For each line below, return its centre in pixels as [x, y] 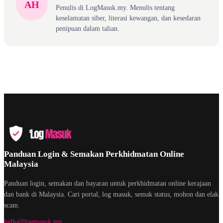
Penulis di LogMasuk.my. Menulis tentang [115, 8]
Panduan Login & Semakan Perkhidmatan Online [94, 154]
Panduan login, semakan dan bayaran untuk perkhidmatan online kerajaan [108, 183]
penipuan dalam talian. [88, 29]
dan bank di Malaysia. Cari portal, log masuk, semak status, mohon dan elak [111, 194]
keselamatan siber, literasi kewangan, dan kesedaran [128, 18]
